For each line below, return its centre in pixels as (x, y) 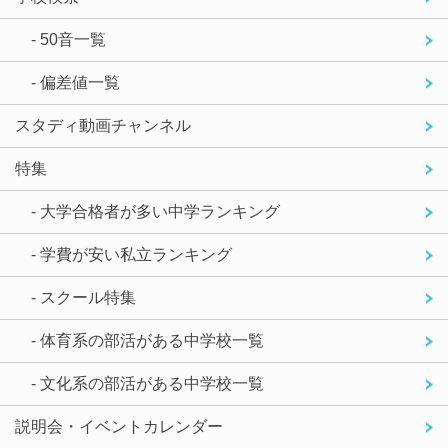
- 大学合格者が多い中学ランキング (155, 211)
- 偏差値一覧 (75, 82)
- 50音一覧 (68, 39)
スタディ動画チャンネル (103, 125)
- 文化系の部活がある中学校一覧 (147, 383)
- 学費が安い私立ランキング (131, 254)
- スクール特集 (83, 297)
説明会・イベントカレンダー (119, 426)
